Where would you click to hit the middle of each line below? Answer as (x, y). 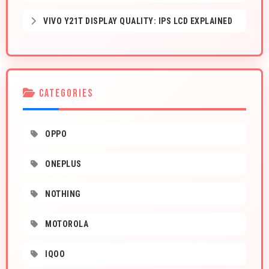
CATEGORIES (65, 94)
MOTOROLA (65, 224)
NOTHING (62, 194)
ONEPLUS (62, 164)
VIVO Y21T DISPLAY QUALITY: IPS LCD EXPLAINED (137, 21)
